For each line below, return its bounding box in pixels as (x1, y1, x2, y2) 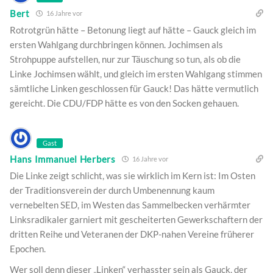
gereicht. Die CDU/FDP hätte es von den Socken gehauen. (10, 97, 239, 109)
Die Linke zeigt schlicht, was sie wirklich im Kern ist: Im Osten (10, 170, 255, 182)
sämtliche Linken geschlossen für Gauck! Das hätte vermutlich (10, 83, 258, 94)
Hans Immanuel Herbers (10, 153, 116, 165)
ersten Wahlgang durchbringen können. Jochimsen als (10, 39, 223, 51)
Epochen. (10, 243, 46, 255)
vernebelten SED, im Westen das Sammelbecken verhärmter (10, 199, 250, 211)
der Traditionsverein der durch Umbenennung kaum (10, 185, 214, 196)
